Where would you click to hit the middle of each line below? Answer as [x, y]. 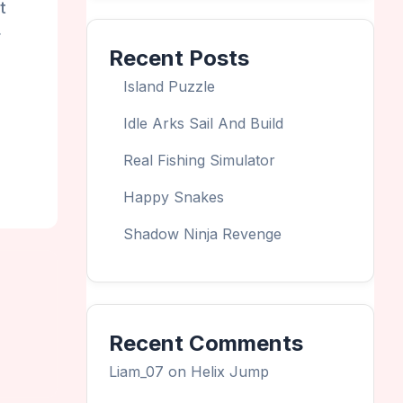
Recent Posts [179, 58]
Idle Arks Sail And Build [203, 123]
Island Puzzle [169, 86]
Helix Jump [230, 371]
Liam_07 [136, 371]
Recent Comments [206, 343]
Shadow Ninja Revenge [202, 233]
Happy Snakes [174, 197]
